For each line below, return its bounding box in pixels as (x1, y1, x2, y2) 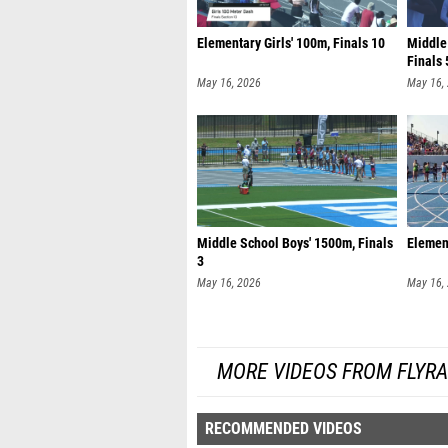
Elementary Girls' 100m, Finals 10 (197, 35, 385, 52)
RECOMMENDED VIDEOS (205, 419, 362, 438)
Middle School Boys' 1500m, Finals (197, 235, 393, 252)
